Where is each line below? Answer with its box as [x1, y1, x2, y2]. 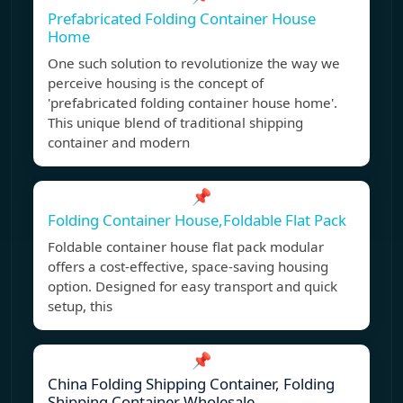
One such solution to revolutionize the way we [48, 54, 340, 73]
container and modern [48, 133, 190, 152]
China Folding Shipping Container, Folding [48, 373, 335, 395]
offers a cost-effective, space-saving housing [48, 257, 328, 276]
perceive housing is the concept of [48, 74, 264, 93]
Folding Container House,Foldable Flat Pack [48, 210, 346, 231]
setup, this [48, 297, 112, 316]
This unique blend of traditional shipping [48, 113, 303, 132]
